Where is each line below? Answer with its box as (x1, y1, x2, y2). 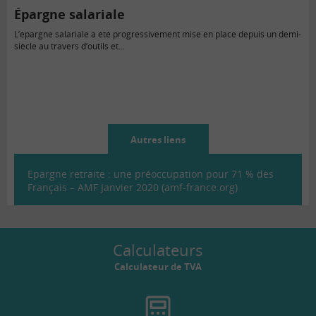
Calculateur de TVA (114, 260, 202, 274)
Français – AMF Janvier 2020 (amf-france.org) (28, 181, 238, 195)
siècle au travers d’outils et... (14, 40, 125, 53)
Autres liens (130, 133, 186, 147)
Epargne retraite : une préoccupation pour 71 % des (28, 167, 274, 181)
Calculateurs (113, 239, 203, 261)
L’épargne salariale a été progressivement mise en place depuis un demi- (14, 28, 301, 41)
